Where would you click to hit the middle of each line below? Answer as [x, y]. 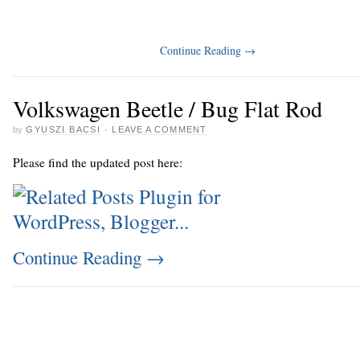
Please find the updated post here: [98, 162]
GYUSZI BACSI [63, 130]
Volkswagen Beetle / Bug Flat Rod [168, 109]
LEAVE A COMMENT [159, 130]
